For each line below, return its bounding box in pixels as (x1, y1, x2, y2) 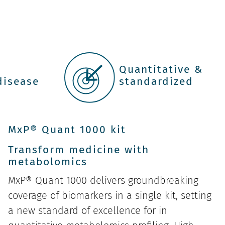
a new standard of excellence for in (8, 204, 167, 217)
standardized (119, 74, 194, 88)
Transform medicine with (8, 143, 149, 157)
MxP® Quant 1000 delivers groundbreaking (8, 174, 198, 187)
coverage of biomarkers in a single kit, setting (8, 189, 211, 202)
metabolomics (8, 155, 87, 169)
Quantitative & (119, 62, 203, 76)
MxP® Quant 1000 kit (8, 123, 126, 137)
